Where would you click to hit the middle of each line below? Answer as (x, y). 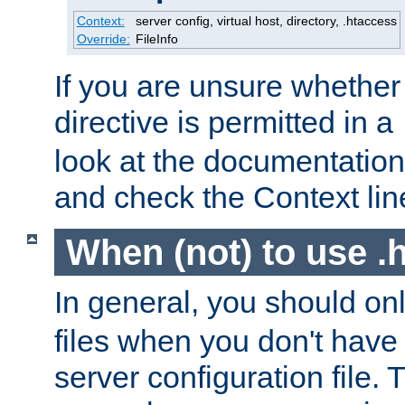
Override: (103, 39)
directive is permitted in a (228, 122)
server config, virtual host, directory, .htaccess (266, 21)
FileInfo (156, 39)
